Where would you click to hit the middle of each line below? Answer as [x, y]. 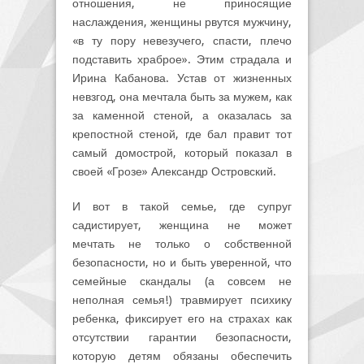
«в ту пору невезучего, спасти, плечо [182, 41]
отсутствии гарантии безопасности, [182, 338]
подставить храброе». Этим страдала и [182, 60]
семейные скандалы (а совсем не [182, 282]
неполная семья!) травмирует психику [182, 300]
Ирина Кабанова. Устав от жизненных [182, 78]
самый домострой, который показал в [182, 153]
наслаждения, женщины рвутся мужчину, [182, 22]
